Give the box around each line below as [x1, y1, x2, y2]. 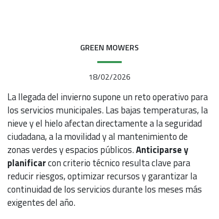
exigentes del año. [7, 195, 75, 209]
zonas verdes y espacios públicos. [7, 142, 136, 156]
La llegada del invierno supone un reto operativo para [7, 89, 208, 104]
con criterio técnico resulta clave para [46, 155, 190, 170]
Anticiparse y [136, 142, 188, 156]
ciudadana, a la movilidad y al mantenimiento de [7, 129, 188, 143]
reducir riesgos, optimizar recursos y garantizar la [7, 169, 197, 183]
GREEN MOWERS [80, 41, 139, 53]
